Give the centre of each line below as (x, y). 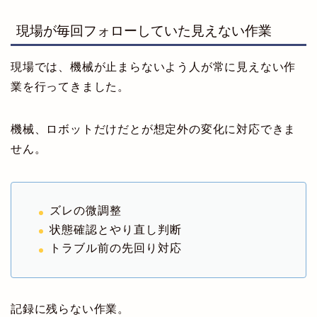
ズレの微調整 (86, 211)
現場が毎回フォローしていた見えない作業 (144, 31)
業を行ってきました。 (70, 87)
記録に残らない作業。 (70, 309)
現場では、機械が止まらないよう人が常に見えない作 (154, 67)
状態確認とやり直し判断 (116, 229)
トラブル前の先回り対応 (116, 248)
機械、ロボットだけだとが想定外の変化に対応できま (154, 129)
